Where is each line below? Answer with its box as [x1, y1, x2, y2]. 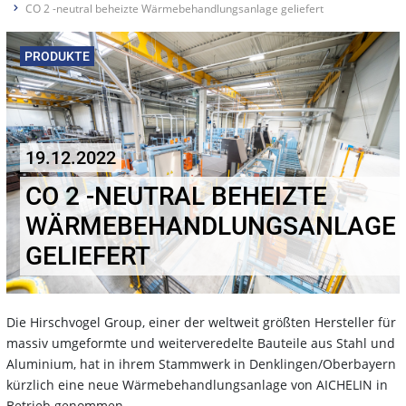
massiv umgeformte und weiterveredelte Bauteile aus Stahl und [6, 333, 395, 352]
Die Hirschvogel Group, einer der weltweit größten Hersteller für [6, 313, 396, 331]
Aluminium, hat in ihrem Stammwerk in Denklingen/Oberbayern [6, 354, 396, 372]
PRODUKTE [24, 48, 90, 63]
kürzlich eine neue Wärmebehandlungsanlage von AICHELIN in [6, 375, 388, 393]
